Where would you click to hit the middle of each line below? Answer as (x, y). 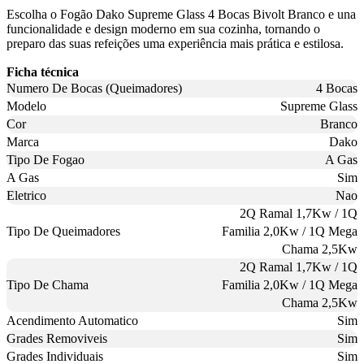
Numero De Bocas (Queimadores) (94, 89)
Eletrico (26, 196)
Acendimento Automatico (72, 321)
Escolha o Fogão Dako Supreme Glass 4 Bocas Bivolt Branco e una (181, 15)
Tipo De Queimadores (63, 232)
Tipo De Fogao (45, 160)
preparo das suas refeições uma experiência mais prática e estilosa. (175, 44)
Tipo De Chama (48, 285)
